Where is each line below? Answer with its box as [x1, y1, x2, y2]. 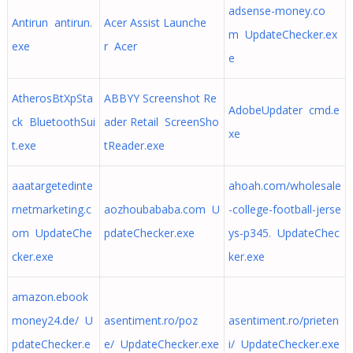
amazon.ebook [11, 289, 88, 304]
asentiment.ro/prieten [228, 313, 339, 328]
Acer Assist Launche [103, 15, 206, 30]
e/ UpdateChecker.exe [103, 336, 219, 351]
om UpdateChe [11, 225, 92, 240]
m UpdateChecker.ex [228, 27, 337, 42]
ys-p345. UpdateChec [228, 225, 340, 240]
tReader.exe [103, 138, 165, 153]
